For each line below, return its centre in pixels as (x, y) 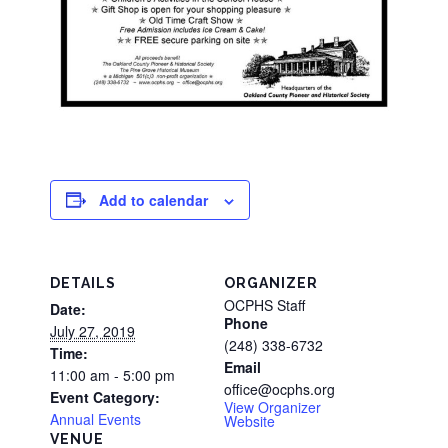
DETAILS (83, 282)
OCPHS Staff (264, 304)
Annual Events (95, 418)
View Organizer (272, 406)
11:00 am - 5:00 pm (112, 374)
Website (249, 420)
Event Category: (105, 396)
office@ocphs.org (279, 388)
